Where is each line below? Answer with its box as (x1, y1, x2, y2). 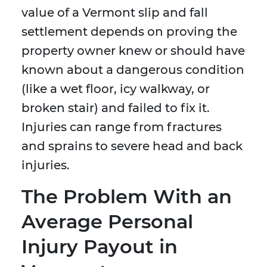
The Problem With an (21, 185, 232, 209)
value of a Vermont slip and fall (21, 5, 208, 20)
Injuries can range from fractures (21, 120, 222, 135)
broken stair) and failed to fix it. (21, 101, 210, 116)
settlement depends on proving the (21, 24, 237, 39)
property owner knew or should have (21, 44, 245, 58)
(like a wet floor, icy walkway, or (21, 82, 210, 97)
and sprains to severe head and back (21, 139, 243, 154)
